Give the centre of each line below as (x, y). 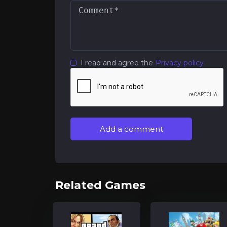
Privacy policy (180, 63)
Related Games (100, 185)
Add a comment (131, 129)
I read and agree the (117, 63)
